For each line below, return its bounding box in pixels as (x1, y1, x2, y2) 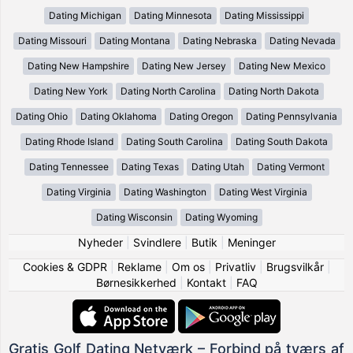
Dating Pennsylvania (246, 110, 337, 122)
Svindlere (132, 235, 181, 249)
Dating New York (34, 84, 108, 97)
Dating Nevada (269, 34, 336, 46)
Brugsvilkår (266, 259, 324, 273)
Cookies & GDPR (22, 259, 107, 273)
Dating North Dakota (229, 84, 319, 97)
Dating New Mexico (239, 59, 325, 72)
